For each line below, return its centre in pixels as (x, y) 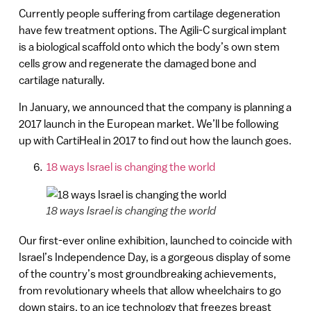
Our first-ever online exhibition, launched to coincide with (155, 241)
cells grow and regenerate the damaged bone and (137, 64)
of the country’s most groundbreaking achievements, (147, 274)
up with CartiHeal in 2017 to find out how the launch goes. (155, 140)
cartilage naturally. (61, 80)
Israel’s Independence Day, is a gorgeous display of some (154, 257)
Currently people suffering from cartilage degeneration (149, 14)
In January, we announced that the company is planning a (155, 107)
